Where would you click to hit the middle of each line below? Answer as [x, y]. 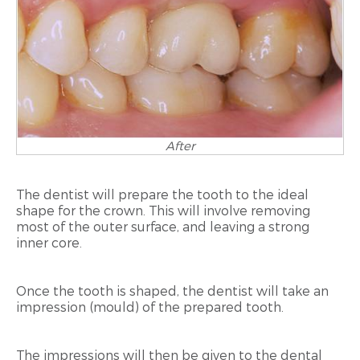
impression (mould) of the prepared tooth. [150, 307]
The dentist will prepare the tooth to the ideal [162, 194]
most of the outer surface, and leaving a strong [163, 227]
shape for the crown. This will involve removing [163, 211]
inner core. [49, 243]
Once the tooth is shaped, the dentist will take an [172, 291]
